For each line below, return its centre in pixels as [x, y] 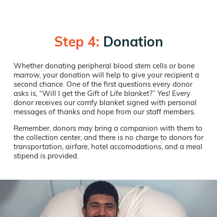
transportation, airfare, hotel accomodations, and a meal [108, 147]
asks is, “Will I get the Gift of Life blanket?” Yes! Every [102, 93]
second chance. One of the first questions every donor [103, 84]
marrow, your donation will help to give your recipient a [106, 75]
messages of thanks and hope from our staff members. [104, 112]
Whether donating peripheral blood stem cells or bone [104, 66]
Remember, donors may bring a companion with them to [108, 128]
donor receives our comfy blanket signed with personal [105, 103]
